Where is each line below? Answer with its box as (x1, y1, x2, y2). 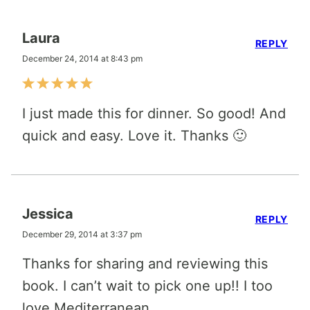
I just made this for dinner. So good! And (22, 104, 286, 122)
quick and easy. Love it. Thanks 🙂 (22, 127, 246, 144)
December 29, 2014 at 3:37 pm (22, 228, 142, 239)
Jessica (22, 205, 73, 222)
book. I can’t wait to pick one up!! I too (22, 277, 273, 294)
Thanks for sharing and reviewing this (22, 255, 268, 272)
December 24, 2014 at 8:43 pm (22, 53, 143, 64)
